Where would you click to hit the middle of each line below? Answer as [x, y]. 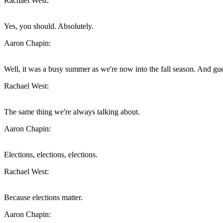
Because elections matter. [43, 198]
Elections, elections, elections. [51, 155]
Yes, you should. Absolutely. [49, 26]
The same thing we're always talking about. [72, 112]
